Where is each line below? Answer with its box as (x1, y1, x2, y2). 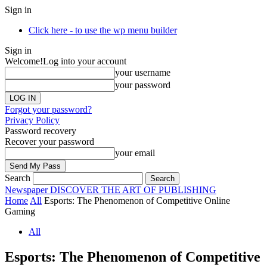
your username (115, 67, 170, 77)
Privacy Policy (5, 115, 60, 125)
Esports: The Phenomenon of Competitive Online (44, 195, 230, 206)
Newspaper (5, 185, 48, 195)
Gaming (5, 206, 35, 216)
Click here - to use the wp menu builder (29, 25, 177, 35)
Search (5, 173, 30, 183)
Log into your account (43, 56, 126, 66)
